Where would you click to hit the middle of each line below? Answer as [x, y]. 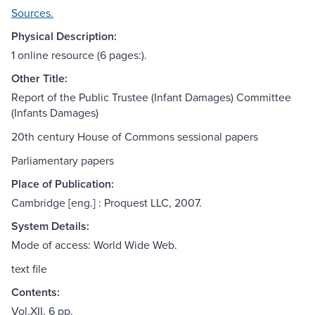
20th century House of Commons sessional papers [135, 137]
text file [29, 269]
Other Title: [39, 79]
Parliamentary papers [63, 161]
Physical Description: [64, 37]
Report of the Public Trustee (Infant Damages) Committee [151, 97]
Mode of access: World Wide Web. [94, 245]
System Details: [50, 226]
